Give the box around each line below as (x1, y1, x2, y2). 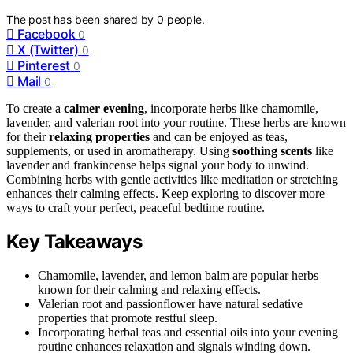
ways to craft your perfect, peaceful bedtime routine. (6, 200, 265, 214)
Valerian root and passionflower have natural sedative (38, 297, 303, 311)
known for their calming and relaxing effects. (38, 283, 261, 297)
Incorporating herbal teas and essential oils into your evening (38, 325, 338, 340)
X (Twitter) (17, 41, 79, 58)
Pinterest (17, 57, 71, 73)
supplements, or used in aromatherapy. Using (6, 143, 232, 158)
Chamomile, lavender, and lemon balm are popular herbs (38, 269, 318, 283)
